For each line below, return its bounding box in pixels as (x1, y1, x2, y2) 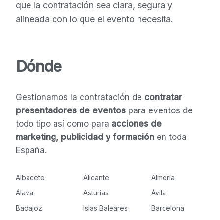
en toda (154, 132, 187, 142)
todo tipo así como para (15, 119, 111, 129)
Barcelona (151, 203, 185, 212)
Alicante (83, 173, 109, 182)
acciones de (111, 119, 162, 129)
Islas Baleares (83, 203, 128, 212)
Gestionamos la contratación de (15, 92, 144, 103)
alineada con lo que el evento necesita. (15, 13, 173, 24)
